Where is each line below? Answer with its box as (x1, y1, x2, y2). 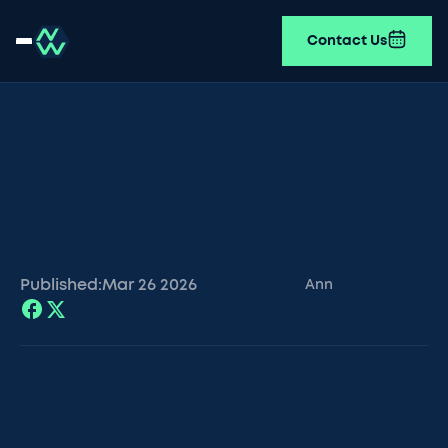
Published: (20, 277, 102, 293)
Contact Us (307, 34, 387, 48)
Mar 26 (102, 277, 156, 293)
